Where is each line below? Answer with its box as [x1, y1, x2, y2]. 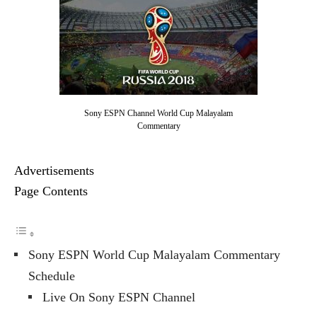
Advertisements [14, 163, 94, 178]
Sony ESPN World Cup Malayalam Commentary [28, 247, 280, 262]
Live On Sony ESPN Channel [42, 289, 195, 304]
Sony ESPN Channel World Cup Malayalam [84, 108, 233, 118]
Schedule [28, 268, 75, 283]
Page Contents [14, 183, 88, 198]
